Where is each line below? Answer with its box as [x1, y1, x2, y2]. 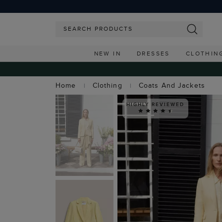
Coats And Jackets [138, 80, 205, 90]
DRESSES [136, 49, 170, 57]
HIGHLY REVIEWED [126, 100, 184, 108]
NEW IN [94, 49, 121, 57]
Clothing [92, 80, 122, 90]
